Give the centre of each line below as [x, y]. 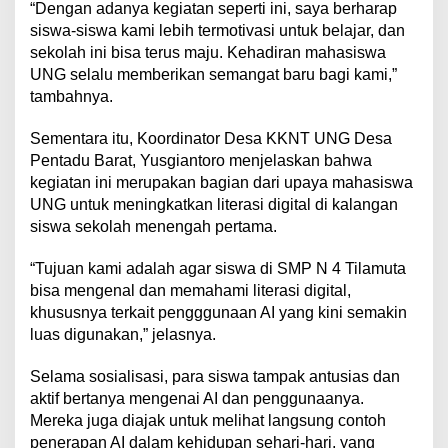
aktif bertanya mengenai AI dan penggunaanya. [197, 398]
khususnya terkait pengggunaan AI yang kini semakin [218, 312]
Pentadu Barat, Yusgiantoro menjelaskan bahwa [201, 160]
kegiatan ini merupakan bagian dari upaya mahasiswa [221, 182]
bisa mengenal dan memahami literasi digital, [190, 290]
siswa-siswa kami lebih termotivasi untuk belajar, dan [217, 30]
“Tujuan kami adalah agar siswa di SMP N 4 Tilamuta [218, 268]
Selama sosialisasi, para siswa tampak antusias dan [215, 376]
